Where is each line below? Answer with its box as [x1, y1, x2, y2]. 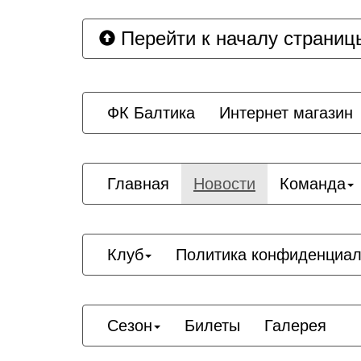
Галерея [264, 317, 326, 334]
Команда [280, 175, 346, 193]
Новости [193, 175, 255, 193]
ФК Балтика [107, 104, 195, 122]
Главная [107, 175, 169, 193]
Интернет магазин [219, 104, 353, 122]
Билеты [185, 317, 240, 334]
